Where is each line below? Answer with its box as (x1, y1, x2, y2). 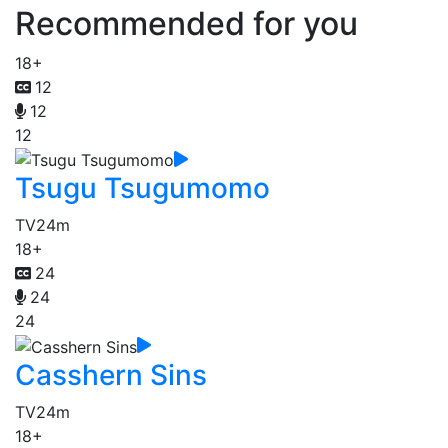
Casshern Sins (15, 357, 207, 392)
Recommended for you (15, 3, 358, 43)
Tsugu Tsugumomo (15, 171, 270, 206)
